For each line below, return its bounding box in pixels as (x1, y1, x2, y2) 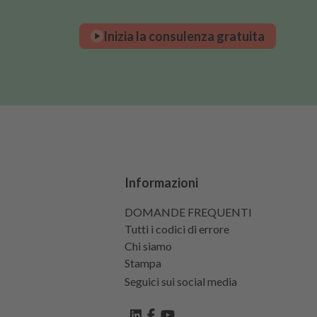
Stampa (125, 256, 161, 270)
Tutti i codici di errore (125, 222, 229, 236)
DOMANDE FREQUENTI (125, 205, 252, 219)
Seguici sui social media (125, 275, 237, 288)
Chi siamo (125, 239, 172, 253)
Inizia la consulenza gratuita (103, 28, 265, 44)
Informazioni (125, 175, 198, 190)
